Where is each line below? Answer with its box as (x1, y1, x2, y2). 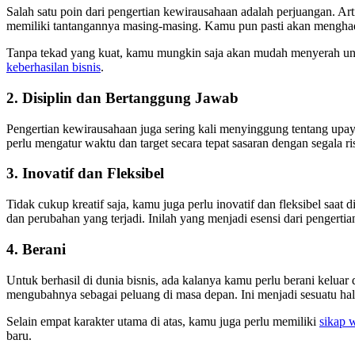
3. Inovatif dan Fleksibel (6, 165, 164, 182)
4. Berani (6, 240, 66, 258)
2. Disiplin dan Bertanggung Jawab (6, 89, 239, 106)
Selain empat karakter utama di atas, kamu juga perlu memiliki (6, 314, 319, 328)
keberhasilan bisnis (6, 60, 101, 74)
